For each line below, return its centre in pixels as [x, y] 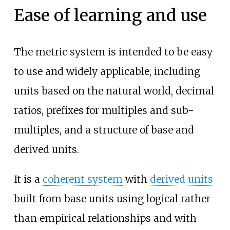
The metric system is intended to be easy [113, 52]
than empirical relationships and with [105, 218]
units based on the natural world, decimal [114, 91]
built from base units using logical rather [112, 198]
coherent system [82, 179]
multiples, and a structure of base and [104, 130]
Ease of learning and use [110, 16]
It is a [28, 179]
